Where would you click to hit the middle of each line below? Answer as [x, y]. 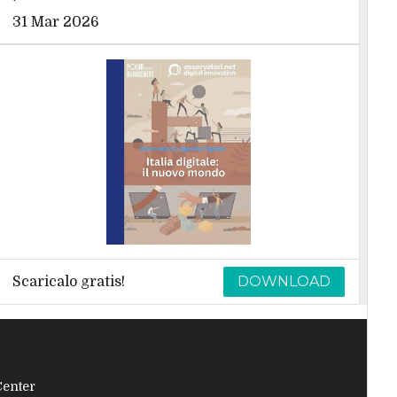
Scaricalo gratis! [68, 282]
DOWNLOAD [284, 282]
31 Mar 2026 [55, 22]
